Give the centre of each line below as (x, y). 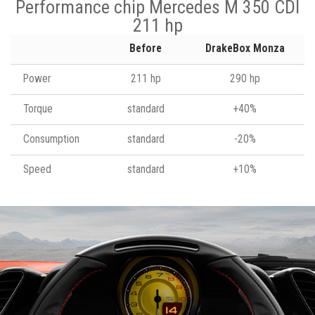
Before (146, 48)
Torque (38, 109)
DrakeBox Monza (245, 48)
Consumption (51, 139)
